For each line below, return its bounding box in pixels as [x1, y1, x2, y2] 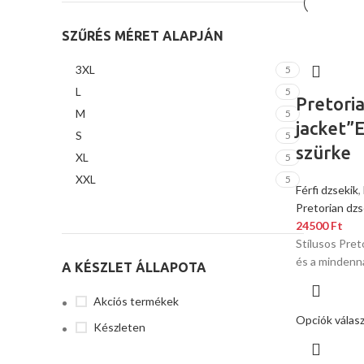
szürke [296, 142, 351, 162]
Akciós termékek [93, 294, 179, 308]
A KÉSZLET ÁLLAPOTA [62, 260, 206, 275]
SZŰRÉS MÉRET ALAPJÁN [62, 28, 223, 43]
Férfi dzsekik [296, 183, 358, 197]
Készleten [93, 320, 145, 334]
